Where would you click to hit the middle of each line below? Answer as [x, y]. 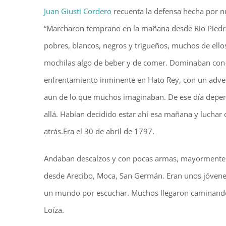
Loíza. [54, 210]
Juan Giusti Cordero [78, 11]
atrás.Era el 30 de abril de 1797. [99, 131]
